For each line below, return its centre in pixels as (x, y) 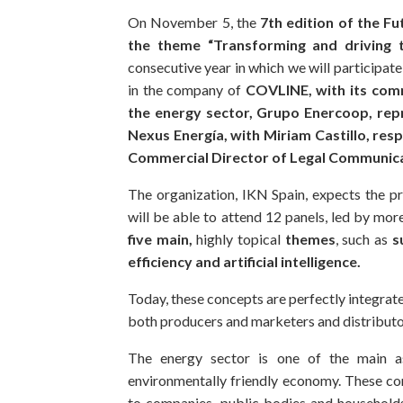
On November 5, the (192, 22)
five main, (160, 238)
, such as (363, 238)
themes (310, 238)
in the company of (187, 89)
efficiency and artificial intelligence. (244, 261)
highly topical (238, 238)
